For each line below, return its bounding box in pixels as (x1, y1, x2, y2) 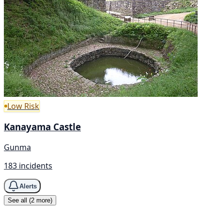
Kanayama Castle (4, 121, 81, 133)
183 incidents (4, 160, 52, 171)
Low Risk (7, 100, 39, 111)
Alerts (19, 182, 37, 190)
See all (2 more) (8, 197, 52, 204)
